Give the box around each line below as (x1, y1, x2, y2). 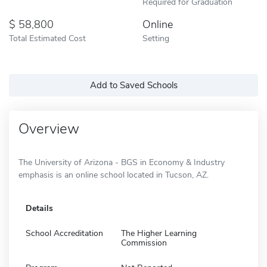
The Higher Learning (121, 227, 197, 239)
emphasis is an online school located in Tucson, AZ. (18, 169, 209, 181)
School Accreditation (26, 227, 103, 239)
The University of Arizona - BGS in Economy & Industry (18, 156, 225, 168)
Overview (18, 119, 79, 138)
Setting (142, 32, 169, 44)
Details (26, 202, 53, 214)
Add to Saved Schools (89, 79, 178, 91)
